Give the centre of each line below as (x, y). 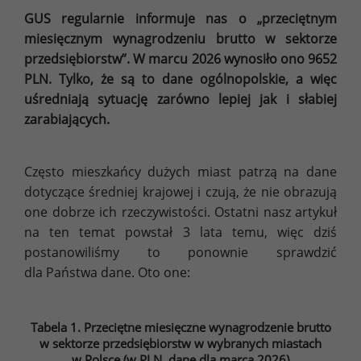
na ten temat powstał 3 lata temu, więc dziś (180, 232)
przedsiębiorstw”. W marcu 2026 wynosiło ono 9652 (180, 58)
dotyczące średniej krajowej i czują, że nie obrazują (180, 191)
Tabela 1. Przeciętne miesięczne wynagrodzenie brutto (180, 327)
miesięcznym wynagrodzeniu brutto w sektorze (180, 38)
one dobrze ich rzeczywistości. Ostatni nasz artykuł (180, 212)
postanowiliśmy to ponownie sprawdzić (180, 252)
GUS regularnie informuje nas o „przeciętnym (180, 18)
